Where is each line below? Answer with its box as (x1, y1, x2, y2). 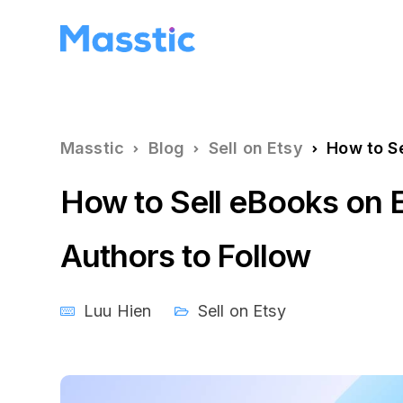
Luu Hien (84, 301, 152, 320)
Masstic (60, 139, 125, 157)
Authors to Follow (60, 237, 311, 274)
